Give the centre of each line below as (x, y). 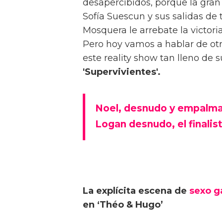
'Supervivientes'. (122, 72)
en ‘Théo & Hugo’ (123, 205)
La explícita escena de (136, 191)
